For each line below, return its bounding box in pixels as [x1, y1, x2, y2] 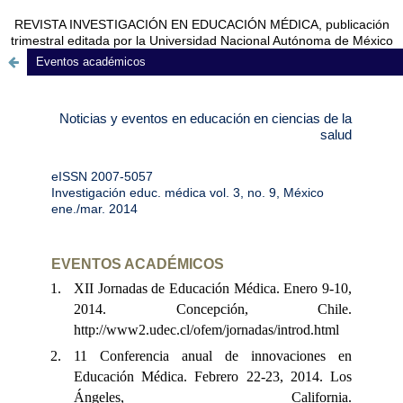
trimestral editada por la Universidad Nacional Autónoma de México [10, 33, 393, 48]
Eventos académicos [36, 55, 146, 68]
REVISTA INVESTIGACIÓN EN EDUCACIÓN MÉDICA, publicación [13, 17, 390, 31]
